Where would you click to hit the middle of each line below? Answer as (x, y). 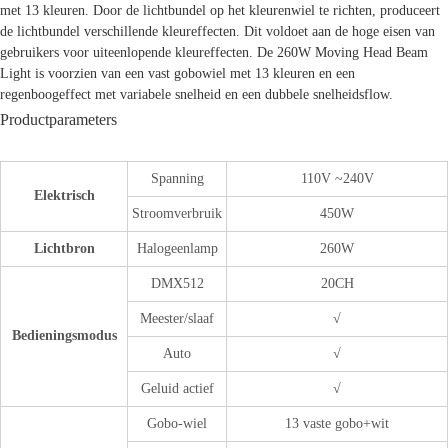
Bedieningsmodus (64, 335)
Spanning (177, 178)
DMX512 (177, 283)
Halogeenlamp (177, 248)
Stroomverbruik (177, 213)
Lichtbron (64, 248)
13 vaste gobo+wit (337, 423)
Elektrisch (64, 195)
